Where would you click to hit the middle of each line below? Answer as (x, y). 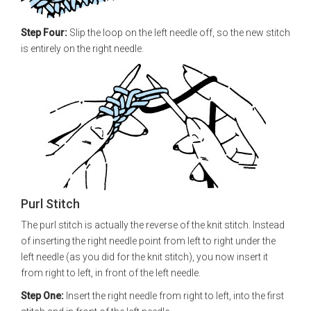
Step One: (42, 296)
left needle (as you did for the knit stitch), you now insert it (144, 257)
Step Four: (44, 33)
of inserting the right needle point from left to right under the (148, 241)
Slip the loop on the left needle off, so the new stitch (179, 33)
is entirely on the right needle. (82, 49)
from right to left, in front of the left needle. (111, 273)
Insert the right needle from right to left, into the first (174, 296)
